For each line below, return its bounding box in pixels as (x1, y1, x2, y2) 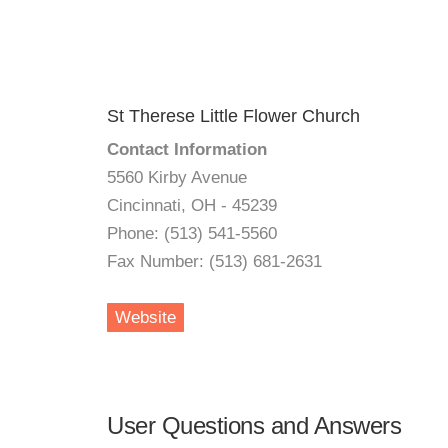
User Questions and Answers (107, 412, 401, 439)
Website (115, 308, 176, 327)
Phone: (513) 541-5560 (107, 224, 277, 243)
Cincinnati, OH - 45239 (107, 196, 277, 215)
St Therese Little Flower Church (107, 106, 360, 126)
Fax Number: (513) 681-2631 (107, 252, 322, 271)
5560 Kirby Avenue (107, 168, 247, 187)
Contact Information (107, 140, 267, 159)
